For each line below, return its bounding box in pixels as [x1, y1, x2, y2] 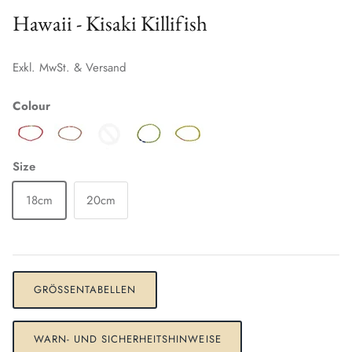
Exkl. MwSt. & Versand [13, 59, 126, 77]
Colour [13, 97, 50, 115]
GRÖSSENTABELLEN [33, 282, 128, 298]
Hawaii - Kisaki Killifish [13, 9, 207, 37]
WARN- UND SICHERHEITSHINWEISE [33, 331, 222, 346]
